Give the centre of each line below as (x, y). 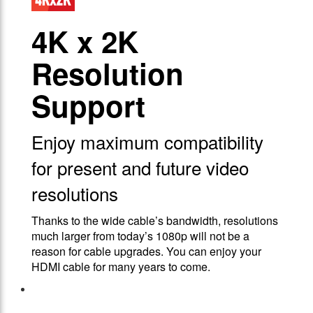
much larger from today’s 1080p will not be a (140, 236)
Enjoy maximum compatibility (147, 142)
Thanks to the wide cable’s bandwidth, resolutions (155, 221)
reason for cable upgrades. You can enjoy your (146, 252)
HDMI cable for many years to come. (121, 267)
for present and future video (140, 168)
